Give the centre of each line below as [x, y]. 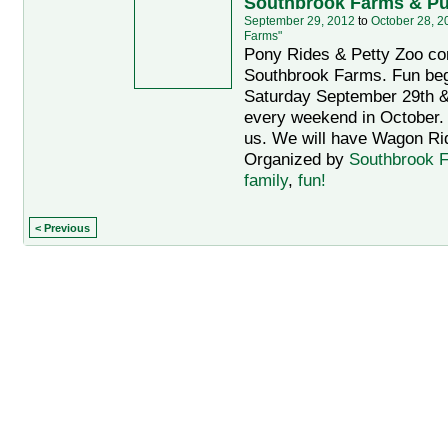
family [265, 180]
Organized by [296, 159]
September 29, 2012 [299, 20]
